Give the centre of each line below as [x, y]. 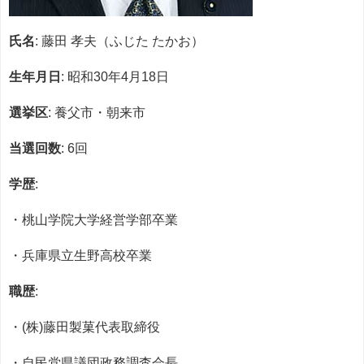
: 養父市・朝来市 [97, 113]
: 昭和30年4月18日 [115, 77]
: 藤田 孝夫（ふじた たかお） [119, 41]
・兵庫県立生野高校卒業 [80, 256]
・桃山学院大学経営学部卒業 [93, 220]
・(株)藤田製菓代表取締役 [84, 327]
